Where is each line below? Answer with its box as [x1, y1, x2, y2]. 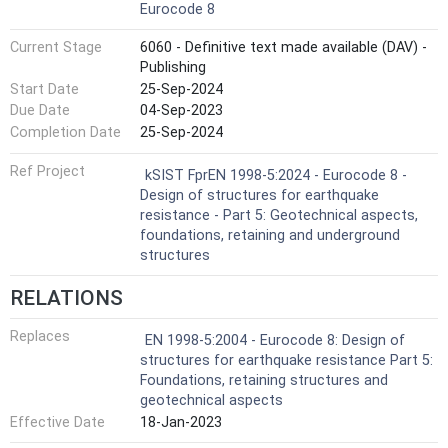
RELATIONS [10, 286, 123, 311]
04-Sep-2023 [140, 102, 223, 120]
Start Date [10, 80, 79, 98]
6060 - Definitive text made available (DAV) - [140, 39, 427, 57]
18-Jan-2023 [140, 413, 222, 431]
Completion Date [10, 123, 121, 141]
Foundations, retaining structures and [140, 372, 388, 390]
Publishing [140, 59, 206, 77]
